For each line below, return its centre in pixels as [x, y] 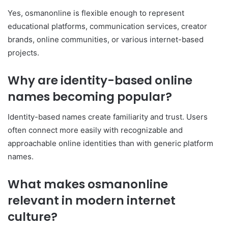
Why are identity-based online [100, 80]
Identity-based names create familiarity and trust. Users [108, 117]
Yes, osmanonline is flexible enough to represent [96, 13]
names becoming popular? [90, 96]
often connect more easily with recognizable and [95, 130]
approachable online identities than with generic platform [110, 144]
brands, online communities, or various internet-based [106, 39]
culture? [33, 217]
